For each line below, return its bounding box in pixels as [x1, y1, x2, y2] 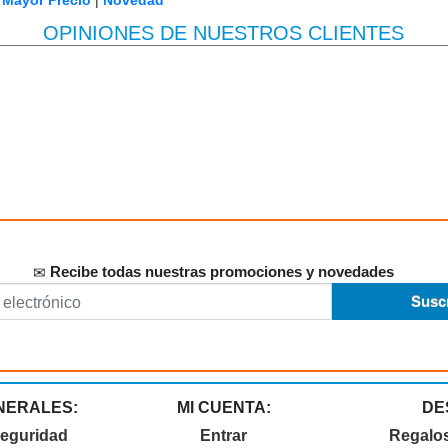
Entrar [200, 427, 248, 444]
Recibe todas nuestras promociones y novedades [46, 263, 395, 280]
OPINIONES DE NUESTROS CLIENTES [43, 22, 405, 44]
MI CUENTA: [176, 399, 271, 416]
